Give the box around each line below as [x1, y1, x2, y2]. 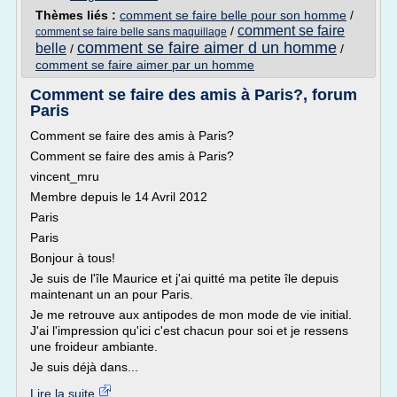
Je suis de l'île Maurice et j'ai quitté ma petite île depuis [30, 271, 339, 285]
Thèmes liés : [35, 8, 120, 22]
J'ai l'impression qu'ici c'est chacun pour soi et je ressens [30, 323, 348, 338]
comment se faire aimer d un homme [77, 39, 337, 57]
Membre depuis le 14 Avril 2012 [30, 190, 207, 204]
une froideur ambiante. [30, 339, 158, 354]
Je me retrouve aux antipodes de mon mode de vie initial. [30, 307, 352, 322]
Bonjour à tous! [30, 251, 115, 265]
